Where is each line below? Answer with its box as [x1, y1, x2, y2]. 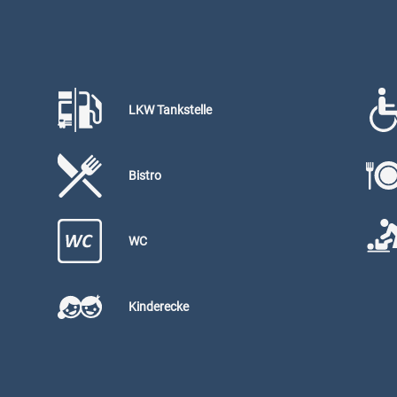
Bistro [128, 167, 161, 183]
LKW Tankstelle [128, 102, 212, 117]
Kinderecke [128, 299, 189, 314]
